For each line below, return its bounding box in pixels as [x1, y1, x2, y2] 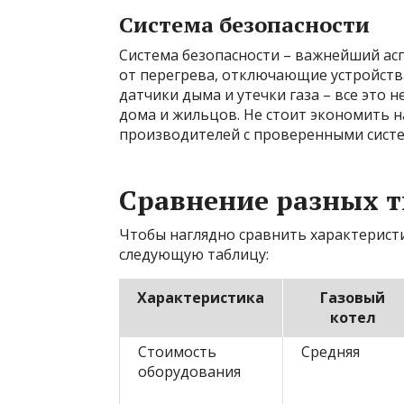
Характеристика [137, 288, 264, 308]
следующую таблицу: [119, 244, 269, 264]
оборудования [138, 362, 241, 381]
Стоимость [138, 342, 216, 362]
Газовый [320, 288, 385, 308]
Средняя [301, 342, 360, 362]
